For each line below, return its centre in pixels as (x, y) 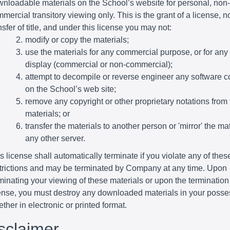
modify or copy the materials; (77, 40)
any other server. (55, 138)
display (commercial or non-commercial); (99, 64)
